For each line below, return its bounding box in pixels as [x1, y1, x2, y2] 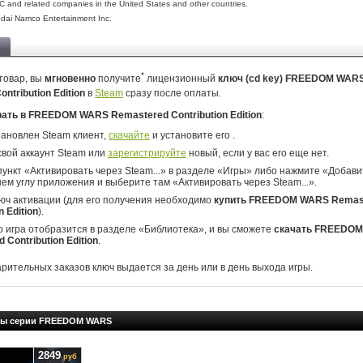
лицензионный [144, 73, 218, 84]
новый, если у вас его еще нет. [186, 147, 329, 159]
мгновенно [45, 73, 96, 84]
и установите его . [150, 130, 235, 141]
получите [96, 73, 141, 84]
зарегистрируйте [108, 147, 186, 159]
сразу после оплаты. [123, 88, 221, 99]
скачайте [109, 130, 150, 141]
